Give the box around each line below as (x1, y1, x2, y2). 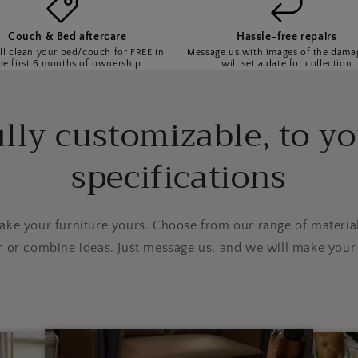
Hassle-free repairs (237, 30, 337, 43)
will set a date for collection (221, 58, 352, 69)
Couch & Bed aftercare (7, 30, 127, 43)
